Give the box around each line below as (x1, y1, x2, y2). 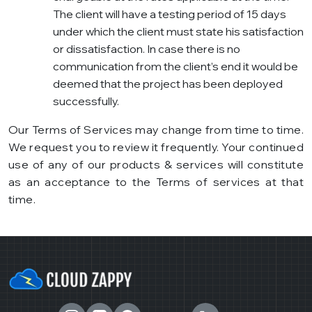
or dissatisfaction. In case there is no (53, 42, 240, 56)
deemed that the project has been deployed (53, 77, 283, 91)
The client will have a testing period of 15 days (53, 7, 286, 22)
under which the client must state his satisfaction (53, 24, 304, 39)
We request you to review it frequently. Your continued (8, 140, 304, 155)
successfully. (53, 94, 119, 109)
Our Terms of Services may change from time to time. (8, 123, 304, 137)
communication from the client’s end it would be (53, 59, 298, 74)
